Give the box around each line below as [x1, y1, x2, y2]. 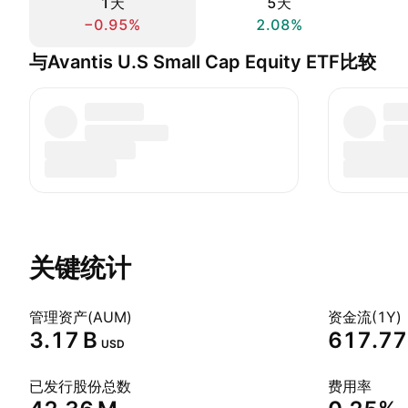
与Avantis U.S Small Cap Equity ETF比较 [29, 51, 376, 73]
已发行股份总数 [29, 377, 131, 395]
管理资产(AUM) [29, 308, 132, 326]
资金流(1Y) [328, 308, 402, 326]
